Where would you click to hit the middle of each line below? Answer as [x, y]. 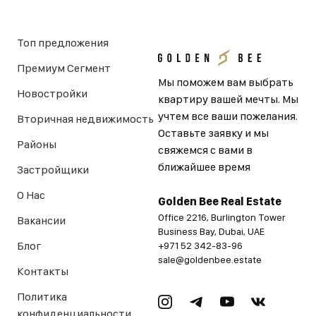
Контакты [43, 271]
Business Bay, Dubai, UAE [211, 231]
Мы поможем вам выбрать [226, 82]
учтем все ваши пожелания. [228, 116]
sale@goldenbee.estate [210, 260]
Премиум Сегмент [64, 68]
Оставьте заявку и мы [213, 133]
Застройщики [53, 170]
